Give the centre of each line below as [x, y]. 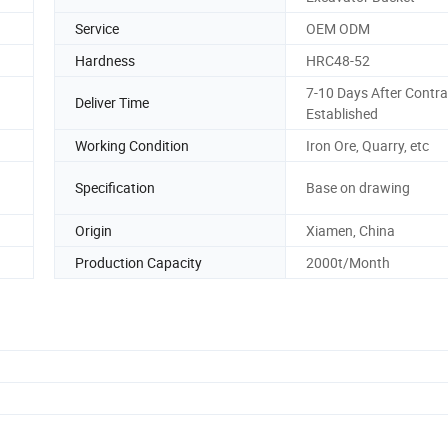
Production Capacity [138, 262]
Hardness [105, 60]
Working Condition [132, 145]
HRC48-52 [338, 60]
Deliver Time [112, 103]
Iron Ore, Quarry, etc [367, 145]
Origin [93, 230]
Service [97, 28]
